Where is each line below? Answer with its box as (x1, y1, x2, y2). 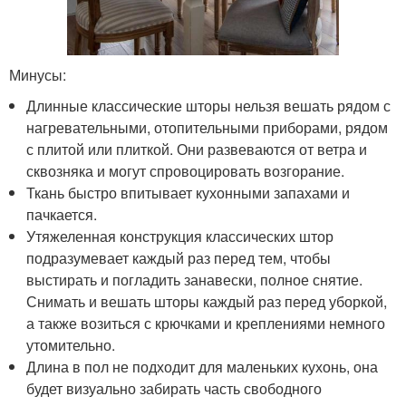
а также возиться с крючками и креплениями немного (26, 313, 386, 334)
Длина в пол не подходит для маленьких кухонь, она (26, 356, 379, 378)
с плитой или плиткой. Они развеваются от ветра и (26, 139, 368, 160)
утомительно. (26, 334, 116, 356)
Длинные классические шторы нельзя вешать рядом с (26, 95, 391, 117)
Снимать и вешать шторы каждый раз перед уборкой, (26, 291, 388, 313)
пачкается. (26, 204, 98, 226)
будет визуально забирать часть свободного (26, 378, 323, 400)
